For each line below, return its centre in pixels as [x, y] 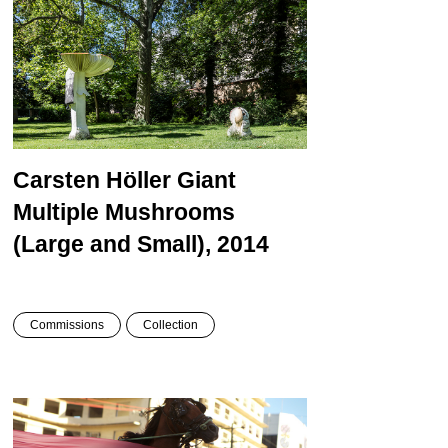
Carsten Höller [94, 180]
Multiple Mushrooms [123, 212]
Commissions [66, 325]
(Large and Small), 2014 [140, 244]
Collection [170, 325]
